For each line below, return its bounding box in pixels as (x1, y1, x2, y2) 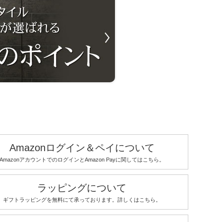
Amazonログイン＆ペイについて (9, 142, 155, 153)
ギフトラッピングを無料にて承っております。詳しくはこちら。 (2, 197, 161, 203)
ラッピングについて (37, 182, 127, 193)
